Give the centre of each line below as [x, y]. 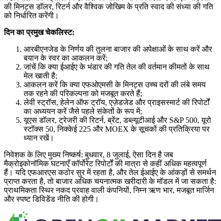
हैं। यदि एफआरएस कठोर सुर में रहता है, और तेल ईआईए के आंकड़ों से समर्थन [110, 173]
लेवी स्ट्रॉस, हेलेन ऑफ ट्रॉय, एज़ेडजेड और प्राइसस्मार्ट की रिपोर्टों [117, 103]
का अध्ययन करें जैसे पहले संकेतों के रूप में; [83, 111]
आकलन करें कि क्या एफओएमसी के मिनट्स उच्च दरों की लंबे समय [115, 85]
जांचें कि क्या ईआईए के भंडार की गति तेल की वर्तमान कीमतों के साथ [117, 67]
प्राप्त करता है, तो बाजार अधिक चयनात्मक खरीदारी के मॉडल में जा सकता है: [110, 182]
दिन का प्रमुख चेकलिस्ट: [39, 33]
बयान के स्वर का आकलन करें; [66, 58]
